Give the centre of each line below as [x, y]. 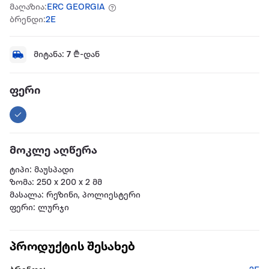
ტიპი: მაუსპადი [42, 171]
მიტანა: [50, 55]
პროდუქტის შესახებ [72, 248]
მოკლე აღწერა [53, 151]
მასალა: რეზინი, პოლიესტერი [75, 196]
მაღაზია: [28, 8]
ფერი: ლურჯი [39, 208]
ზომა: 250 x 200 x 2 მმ [56, 183]
